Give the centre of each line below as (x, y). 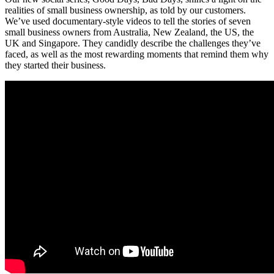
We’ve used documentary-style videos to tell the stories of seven (128, 21)
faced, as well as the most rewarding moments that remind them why (137, 54)
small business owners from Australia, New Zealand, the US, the (129, 32)
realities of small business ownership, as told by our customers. (125, 10)
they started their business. (57, 65)
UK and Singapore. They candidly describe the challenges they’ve (133, 43)
